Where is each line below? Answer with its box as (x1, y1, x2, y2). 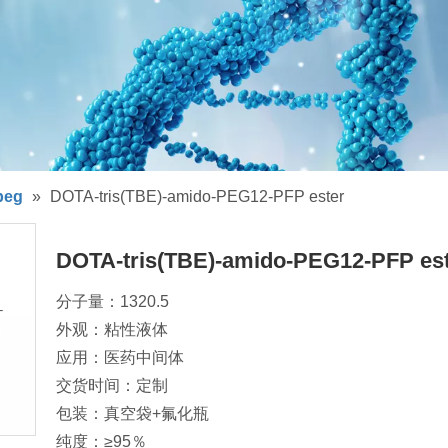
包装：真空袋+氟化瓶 (56, 404, 209, 422)
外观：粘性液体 (56, 320, 168, 338)
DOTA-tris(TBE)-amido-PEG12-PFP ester (50, 187, 344, 205)
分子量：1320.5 (56, 292, 169, 310)
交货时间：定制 (56, 376, 168, 394)
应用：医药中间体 (56, 348, 184, 366)
